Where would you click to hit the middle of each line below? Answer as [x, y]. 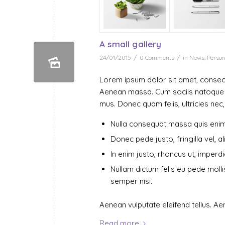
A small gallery [131, 44]
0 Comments [157, 57]
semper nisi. [131, 181]
